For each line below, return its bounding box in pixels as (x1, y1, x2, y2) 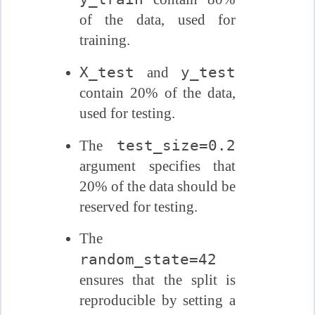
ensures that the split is (79, 271, 236, 289)
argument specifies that (79, 157, 236, 175)
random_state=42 (79, 250, 217, 269)
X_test (79, 63, 134, 82)
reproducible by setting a (79, 292, 236, 309)
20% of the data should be (79, 178, 236, 195)
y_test (181, 63, 236, 82)
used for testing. (79, 105, 175, 122)
